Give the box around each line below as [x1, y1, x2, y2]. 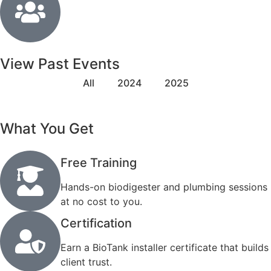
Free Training [60, 155, 137, 170]
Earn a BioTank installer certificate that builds [60, 241, 269, 253]
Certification [60, 215, 132, 230]
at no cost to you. [60, 195, 142, 207]
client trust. [60, 255, 112, 268]
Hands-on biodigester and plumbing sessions [60, 180, 267, 193]
